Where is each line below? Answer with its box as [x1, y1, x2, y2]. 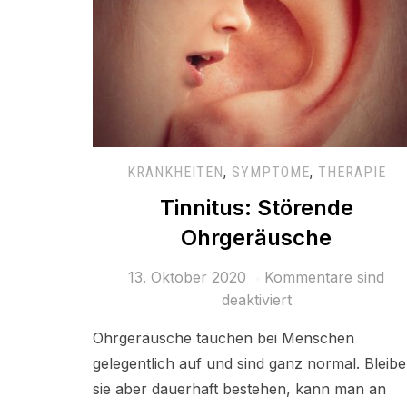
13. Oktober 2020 [128, 268, 246, 287]
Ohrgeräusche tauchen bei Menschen [93, 329, 354, 348]
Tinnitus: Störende [159, 194, 353, 222]
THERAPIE [317, 164, 386, 182]
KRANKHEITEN [126, 164, 223, 182]
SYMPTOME [231, 164, 310, 182]
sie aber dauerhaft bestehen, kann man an [93, 380, 386, 399]
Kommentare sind [264, 268, 384, 287]
